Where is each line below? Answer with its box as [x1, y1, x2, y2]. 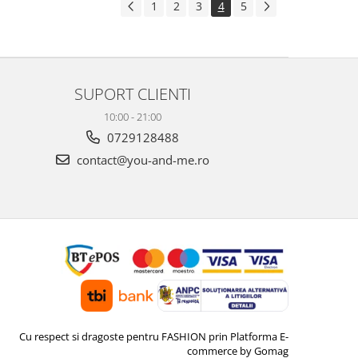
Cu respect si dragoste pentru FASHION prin [19, 329, 228, 344]
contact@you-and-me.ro [74, 152, 209, 169]
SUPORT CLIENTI [74, 82, 191, 105]
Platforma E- [230, 329, 288, 344]
